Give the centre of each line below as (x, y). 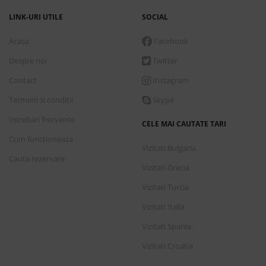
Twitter (164, 61)
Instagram (170, 80)
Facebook (170, 41)
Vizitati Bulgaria (169, 148)
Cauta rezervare (37, 159)
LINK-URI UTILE (36, 17)
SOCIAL (155, 17)
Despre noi (28, 61)
